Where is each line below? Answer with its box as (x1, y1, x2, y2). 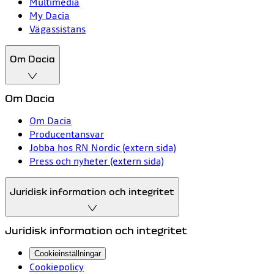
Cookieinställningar (34, 249, 101, 259)
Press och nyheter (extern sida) (29, 154, 164, 168)
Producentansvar (29, 127, 104, 141)
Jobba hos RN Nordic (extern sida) (29, 140, 176, 154)
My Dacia (29, 8, 70, 22)
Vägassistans (29, 21, 86, 35)
